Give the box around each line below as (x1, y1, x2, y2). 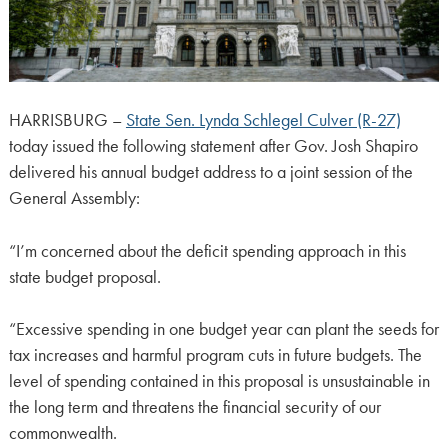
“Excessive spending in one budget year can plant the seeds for (8, 318, 439, 341)
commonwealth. (8, 422, 117, 445)
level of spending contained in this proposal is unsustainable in (8, 370, 430, 393)
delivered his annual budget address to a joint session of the (8, 161, 413, 184)
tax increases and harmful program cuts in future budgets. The (8, 344, 422, 367)
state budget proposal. (8, 265, 161, 288)
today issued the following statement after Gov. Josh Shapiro (8, 135, 418, 158)
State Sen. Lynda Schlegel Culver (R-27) (125, 109, 401, 132)
